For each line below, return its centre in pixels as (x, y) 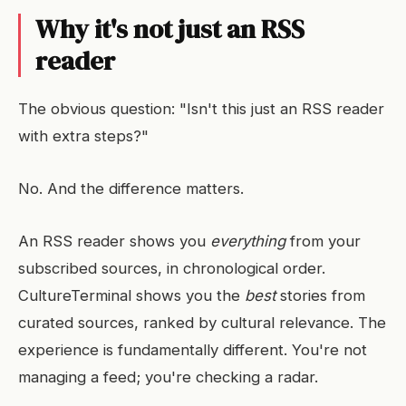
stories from (320, 295)
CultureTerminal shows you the (131, 295)
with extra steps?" (83, 136)
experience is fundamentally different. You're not (193, 350)
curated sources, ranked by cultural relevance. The (202, 323)
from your (323, 241)
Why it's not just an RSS (170, 29)
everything (248, 241)
